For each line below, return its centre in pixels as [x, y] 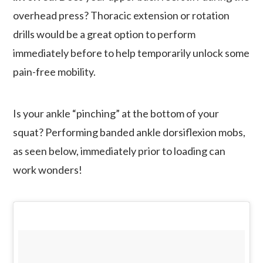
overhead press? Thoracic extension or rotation [122, 16]
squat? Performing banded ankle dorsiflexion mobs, [129, 132]
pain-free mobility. [55, 72]
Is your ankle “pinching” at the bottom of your [116, 113]
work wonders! [48, 169]
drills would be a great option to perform [104, 34]
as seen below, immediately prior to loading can [119, 151]
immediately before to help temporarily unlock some [131, 53]
